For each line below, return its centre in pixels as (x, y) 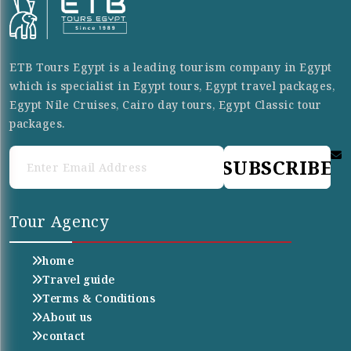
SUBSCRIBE (277, 168)
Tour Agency (59, 222)
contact (64, 336)
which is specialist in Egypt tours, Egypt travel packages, (172, 86)
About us (67, 317)
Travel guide (79, 280)
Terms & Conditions (99, 299)
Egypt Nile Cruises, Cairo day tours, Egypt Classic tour (166, 105)
